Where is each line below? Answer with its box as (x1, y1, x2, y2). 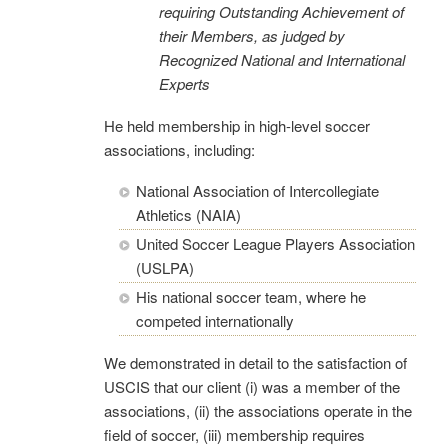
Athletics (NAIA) (136, 203, 241, 225)
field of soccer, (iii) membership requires (104, 423, 365, 445)
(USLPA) (136, 256, 194, 278)
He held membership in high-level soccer (104, 114, 370, 136)
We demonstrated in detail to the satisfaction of (104, 351, 407, 373)
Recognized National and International (159, 48, 405, 70)
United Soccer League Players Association (136, 232, 415, 254)
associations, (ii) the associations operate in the (104, 399, 412, 421)
